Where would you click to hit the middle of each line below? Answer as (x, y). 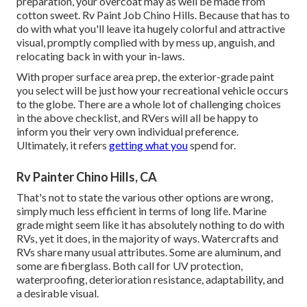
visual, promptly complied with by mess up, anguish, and (146, 42)
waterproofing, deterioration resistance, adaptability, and (150, 280)
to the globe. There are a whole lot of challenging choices (149, 104)
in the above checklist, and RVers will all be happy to (137, 118)
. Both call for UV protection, (175, 266)
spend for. (212, 145)
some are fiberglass (62, 266)
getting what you (148, 145)
